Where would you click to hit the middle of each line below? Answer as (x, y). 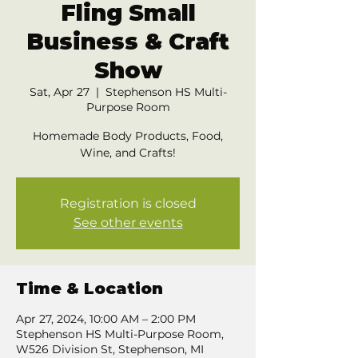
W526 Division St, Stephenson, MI (110, 349)
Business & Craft (128, 42)
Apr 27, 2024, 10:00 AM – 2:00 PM (106, 319)
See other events (128, 223)
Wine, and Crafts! (128, 153)
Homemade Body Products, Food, (128, 136)
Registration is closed (128, 203)
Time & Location (89, 288)
